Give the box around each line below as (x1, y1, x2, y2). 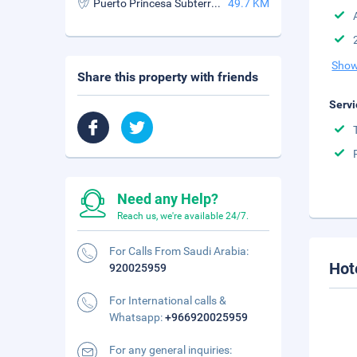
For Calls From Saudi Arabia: (109, 245, 249, 257)
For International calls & (109, 294, 226, 307)
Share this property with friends (77, 69, 258, 84)
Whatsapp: (109, 311, 165, 324)
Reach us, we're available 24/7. (117, 210, 249, 222)
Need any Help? (117, 190, 218, 207)
